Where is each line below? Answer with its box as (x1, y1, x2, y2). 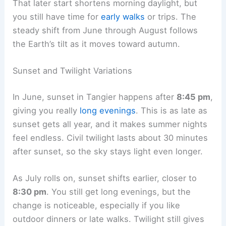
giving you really (13, 105, 80, 116)
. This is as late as (136, 105, 208, 116)
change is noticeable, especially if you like (13, 200, 181, 210)
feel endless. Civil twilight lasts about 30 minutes (13, 132, 208, 143)
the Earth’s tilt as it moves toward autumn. (13, 38, 181, 49)
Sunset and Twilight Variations (13, 66, 133, 76)
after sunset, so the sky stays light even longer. (13, 146, 203, 156)
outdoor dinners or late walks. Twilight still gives (13, 213, 205, 224)
